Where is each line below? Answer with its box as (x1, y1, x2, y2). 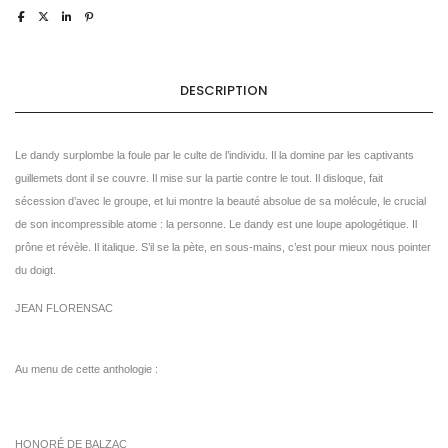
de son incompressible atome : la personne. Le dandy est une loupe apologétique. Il (15, 217, 417, 230)
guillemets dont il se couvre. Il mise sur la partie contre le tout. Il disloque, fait (15, 171, 383, 184)
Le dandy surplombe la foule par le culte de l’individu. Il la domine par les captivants (15, 148, 414, 161)
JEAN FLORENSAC (15, 301, 113, 314)
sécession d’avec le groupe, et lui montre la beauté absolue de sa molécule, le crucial (15, 194, 426, 207)
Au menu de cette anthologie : (15, 362, 158, 375)
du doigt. (15, 263, 56, 276)
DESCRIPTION (180, 80, 268, 100)
